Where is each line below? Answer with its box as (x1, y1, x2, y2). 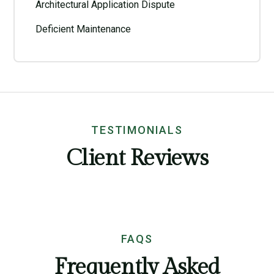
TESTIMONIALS (91, 124, 183, 136)
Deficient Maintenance (35, 23, 131, 35)
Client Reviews (66, 146, 208, 171)
